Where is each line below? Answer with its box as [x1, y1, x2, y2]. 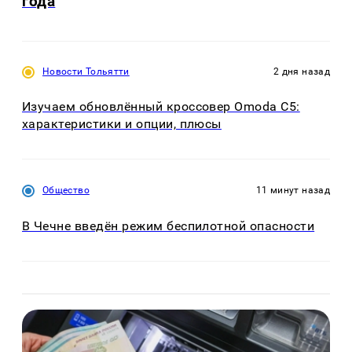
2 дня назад [273, 65, 330, 77]
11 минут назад [255, 185, 330, 196]
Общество [42, 185, 90, 196]
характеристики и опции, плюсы [22, 116, 222, 132]
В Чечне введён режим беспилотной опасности [22, 218, 315, 233]
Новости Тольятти [42, 65, 130, 77]
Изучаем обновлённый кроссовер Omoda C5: [22, 99, 300, 115]
